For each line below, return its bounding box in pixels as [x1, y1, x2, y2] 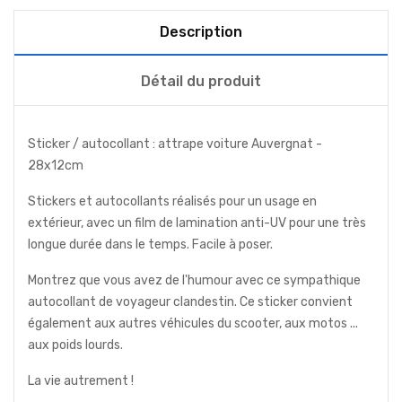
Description [160, 22, 242, 40]
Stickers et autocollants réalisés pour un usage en [28, 193, 317, 209]
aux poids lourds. [28, 336, 123, 353]
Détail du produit [141, 72, 261, 90]
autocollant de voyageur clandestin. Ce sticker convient [28, 293, 353, 310]
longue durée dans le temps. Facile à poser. [28, 236, 273, 252]
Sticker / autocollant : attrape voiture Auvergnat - [28, 135, 322, 152]
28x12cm [28, 157, 83, 173]
